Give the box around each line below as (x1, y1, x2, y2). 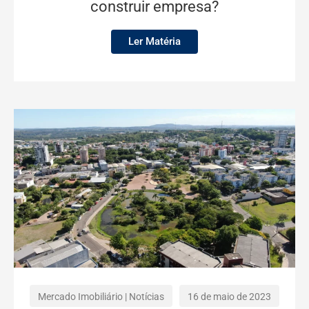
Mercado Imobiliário (38, 290, 123, 302)
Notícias (129, 290, 164, 302)
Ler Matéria (128, 35, 181, 48)
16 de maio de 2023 (188, 290, 271, 302)
